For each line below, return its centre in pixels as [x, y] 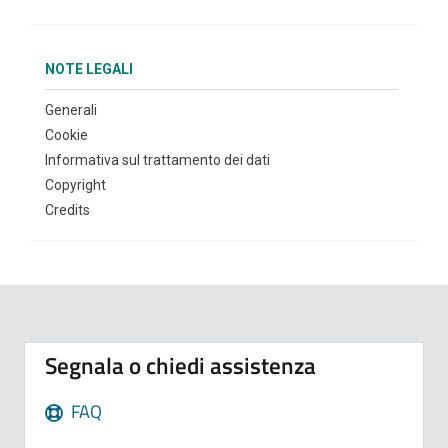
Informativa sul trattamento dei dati [157, 160]
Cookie [66, 135]
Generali [71, 110]
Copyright [75, 185]
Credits [67, 210]
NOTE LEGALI [89, 69]
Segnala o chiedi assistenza [180, 366]
